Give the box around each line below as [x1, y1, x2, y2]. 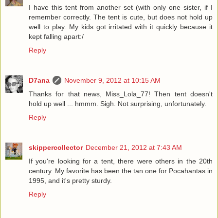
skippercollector [29, 144, 83, 152]
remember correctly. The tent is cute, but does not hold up [29, 13, 213, 21]
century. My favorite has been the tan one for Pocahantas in [29, 167, 213, 175]
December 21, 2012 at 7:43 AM [86, 144, 182, 152]
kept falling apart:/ [29, 33, 84, 41]
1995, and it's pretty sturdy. [29, 177, 112, 185]
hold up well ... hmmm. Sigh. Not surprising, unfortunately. [29, 100, 206, 108]
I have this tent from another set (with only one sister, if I [29, 3, 213, 12]
